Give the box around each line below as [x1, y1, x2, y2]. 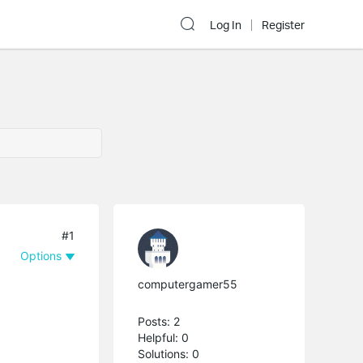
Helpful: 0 [138, 330, 190, 344]
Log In [210, 18, 241, 32]
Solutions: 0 [138, 346, 200, 361]
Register [262, 18, 305, 32]
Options [20, 248, 62, 263]
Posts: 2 [138, 314, 181, 328]
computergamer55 [138, 276, 238, 291]
